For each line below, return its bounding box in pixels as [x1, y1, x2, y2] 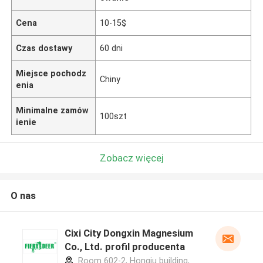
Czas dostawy [16, 43, 73, 53]
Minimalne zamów [16, 105, 89, 115]
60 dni [100, 43, 123, 53]
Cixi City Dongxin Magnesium [64, 227, 193, 240]
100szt [100, 111, 127, 121]
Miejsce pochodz [16, 68, 87, 78]
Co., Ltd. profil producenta [64, 241, 185, 253]
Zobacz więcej [99, 151, 164, 164]
